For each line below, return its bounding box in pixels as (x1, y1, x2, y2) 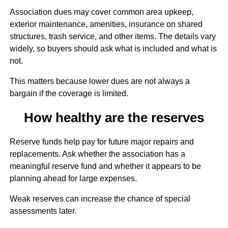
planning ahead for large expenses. (9, 174, 137, 183)
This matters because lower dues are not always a (9, 76, 190, 85)
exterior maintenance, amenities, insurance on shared (9, 19, 203, 28)
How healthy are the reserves (23, 110, 204, 125)
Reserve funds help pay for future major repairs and (9, 137, 194, 147)
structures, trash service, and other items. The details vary (9, 32, 216, 41)
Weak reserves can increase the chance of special (9, 194, 190, 204)
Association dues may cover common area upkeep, (9, 7, 193, 16)
